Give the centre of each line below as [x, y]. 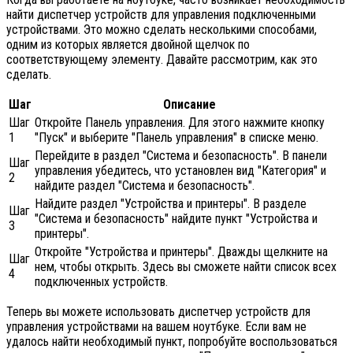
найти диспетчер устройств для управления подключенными [161, 15]
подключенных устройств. [101, 282]
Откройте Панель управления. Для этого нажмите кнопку [180, 123]
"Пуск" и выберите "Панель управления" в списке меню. [176, 138]
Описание [190, 105]
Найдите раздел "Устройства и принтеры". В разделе [171, 204]
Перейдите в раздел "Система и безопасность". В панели [181, 156]
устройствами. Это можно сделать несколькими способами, [162, 30]
